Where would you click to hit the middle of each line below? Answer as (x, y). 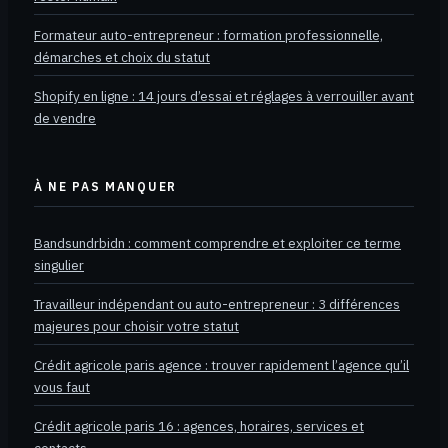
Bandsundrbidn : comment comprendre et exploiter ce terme (217, 243)
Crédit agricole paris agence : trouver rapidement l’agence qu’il (221, 365)
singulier (59, 265)
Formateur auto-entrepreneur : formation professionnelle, (208, 34)
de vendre (65, 117)
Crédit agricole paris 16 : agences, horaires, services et (199, 426)
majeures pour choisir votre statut (136, 326)
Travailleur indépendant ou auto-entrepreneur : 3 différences (217, 304)
